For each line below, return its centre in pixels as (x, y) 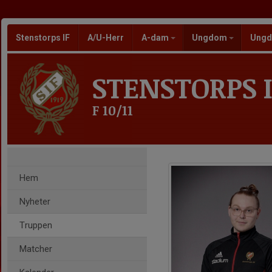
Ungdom (210, 38)
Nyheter (35, 202)
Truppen (36, 225)
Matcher (36, 249)
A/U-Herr (106, 38)
